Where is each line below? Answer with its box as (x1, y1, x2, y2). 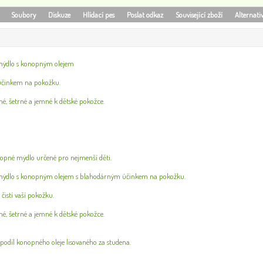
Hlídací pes (83, 10, 115, 19)
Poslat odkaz (127, 10, 164, 19)
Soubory (11, 10, 36, 19)
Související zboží (176, 10, 223, 19)
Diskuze (48, 10, 71, 19)
